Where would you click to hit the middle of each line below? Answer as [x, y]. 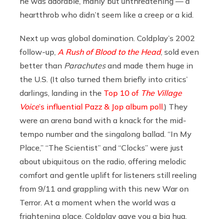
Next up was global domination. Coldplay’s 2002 [107, 38]
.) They [175, 106]
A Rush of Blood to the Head [109, 52]
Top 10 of [122, 93]
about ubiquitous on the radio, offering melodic [103, 161]
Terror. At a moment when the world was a [98, 202]
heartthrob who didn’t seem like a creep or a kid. [107, 14]
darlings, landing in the [62, 93]
